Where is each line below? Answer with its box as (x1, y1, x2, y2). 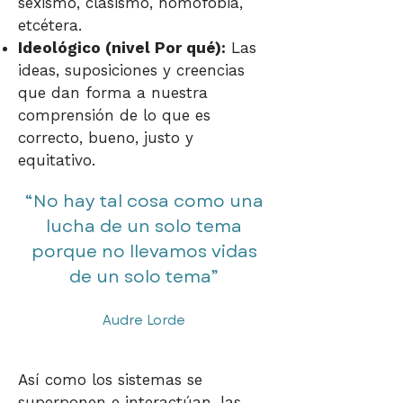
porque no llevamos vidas (31, 239, 257, 264)
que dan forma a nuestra (18, 84, 208, 102)
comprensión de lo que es (18, 106, 210, 124)
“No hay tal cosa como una (24, 189, 264, 213)
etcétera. (18, 16, 82, 34)
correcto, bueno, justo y (18, 129, 193, 147)
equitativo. (18, 151, 95, 169)
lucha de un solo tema (46, 214, 242, 238)
